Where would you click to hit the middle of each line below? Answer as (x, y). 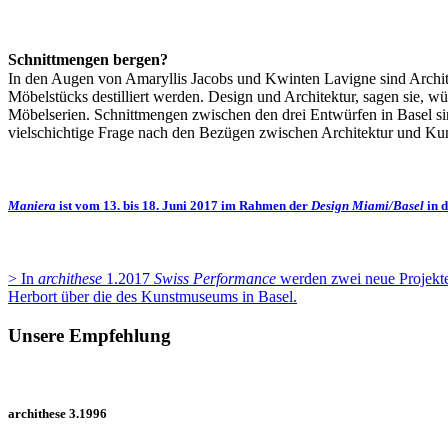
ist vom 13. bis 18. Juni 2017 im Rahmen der (183, 205)
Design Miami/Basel (367, 205)
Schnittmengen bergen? (93, 59)
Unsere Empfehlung (89, 335)
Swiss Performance (217, 279)
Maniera (32, 205)
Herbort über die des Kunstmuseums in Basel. (152, 297)
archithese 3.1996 (57, 413)
